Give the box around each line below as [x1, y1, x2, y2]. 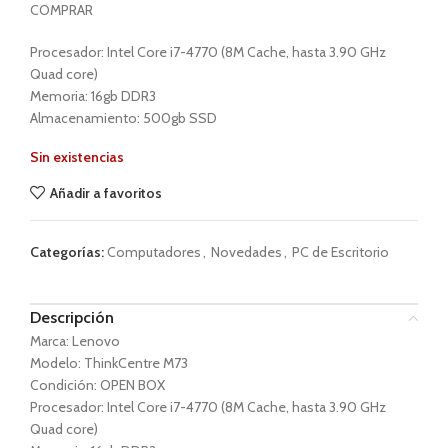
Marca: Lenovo [30, 332, 120, 351]
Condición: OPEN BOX [30, 376, 165, 395]
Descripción [30, 308, 114, 328]
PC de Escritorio [292, 243, 389, 262]
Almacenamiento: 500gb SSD [30, 109, 217, 128]
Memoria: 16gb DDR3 [30, 87, 156, 106]
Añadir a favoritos [49, 183, 162, 202]
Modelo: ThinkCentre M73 [30, 354, 188, 373]
